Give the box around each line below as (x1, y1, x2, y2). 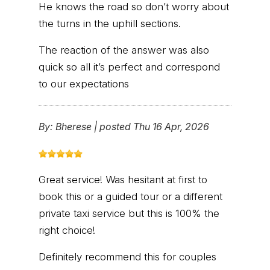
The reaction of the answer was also (39, 44, 209, 57)
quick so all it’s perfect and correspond (39, 61, 220, 74)
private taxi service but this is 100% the (39, 207, 219, 219)
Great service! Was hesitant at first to (39, 173, 207, 186)
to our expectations (39, 78, 129, 90)
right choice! (39, 224, 95, 236)
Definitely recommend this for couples (39, 250, 216, 263)
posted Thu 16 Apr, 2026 (99, 120, 209, 133)
